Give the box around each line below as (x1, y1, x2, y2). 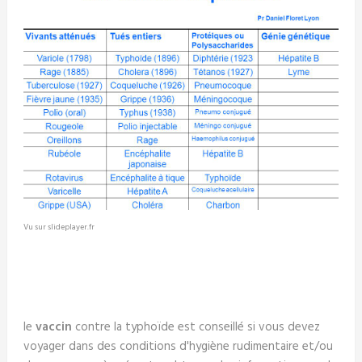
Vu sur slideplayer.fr (23, 221, 95, 234)
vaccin (35, 318, 72, 338)
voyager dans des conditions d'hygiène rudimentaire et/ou (23, 337, 333, 357)
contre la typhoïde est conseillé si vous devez (71, 318, 320, 338)
